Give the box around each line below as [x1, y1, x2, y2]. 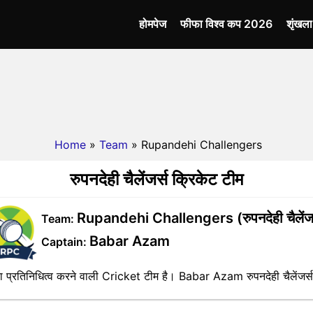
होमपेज [139, 17, 166, 31]
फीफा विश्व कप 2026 [180, 17, 272, 31]
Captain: [41, 235, 89, 249]
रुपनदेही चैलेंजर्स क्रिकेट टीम [70, 169, 243, 189]
